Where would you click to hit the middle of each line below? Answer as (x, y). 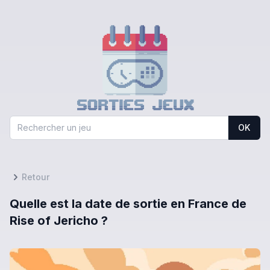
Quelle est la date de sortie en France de (128, 203)
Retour (36, 177)
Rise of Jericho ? (59, 220)
